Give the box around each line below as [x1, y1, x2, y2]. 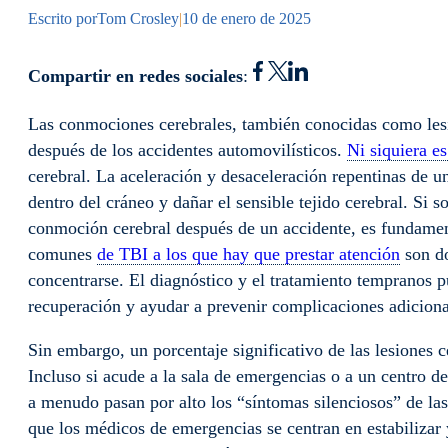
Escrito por [28, 10, 97, 28]
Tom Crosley [97, 10, 179, 28]
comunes [28, 244, 97, 265]
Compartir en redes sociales [28, 66, 243, 87]
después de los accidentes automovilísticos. [28, 140, 347, 161]
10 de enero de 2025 [182, 10, 311, 28]
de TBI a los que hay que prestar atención [97, 244, 400, 265]
